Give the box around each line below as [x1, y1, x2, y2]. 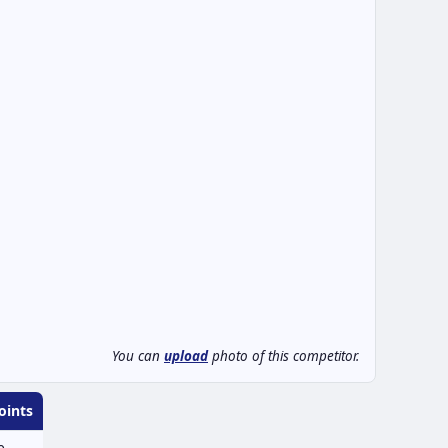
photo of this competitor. [208, 347, 359, 365]
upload [164, 347, 208, 365]
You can [112, 347, 164, 365]
